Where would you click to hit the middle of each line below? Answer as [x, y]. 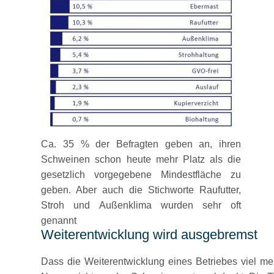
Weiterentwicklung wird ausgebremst [150, 235]
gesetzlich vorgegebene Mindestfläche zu [141, 175]
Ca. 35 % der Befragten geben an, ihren [141, 144]
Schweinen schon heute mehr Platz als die [141, 159]
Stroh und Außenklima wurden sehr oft [141, 205]
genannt [59, 220]
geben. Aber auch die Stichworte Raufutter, [141, 190]
